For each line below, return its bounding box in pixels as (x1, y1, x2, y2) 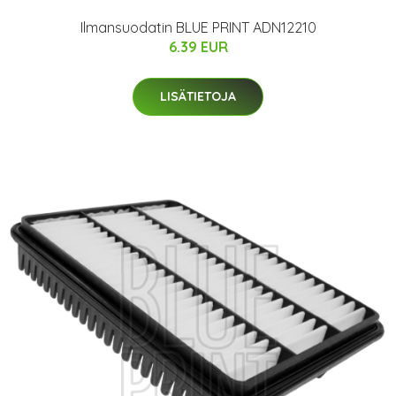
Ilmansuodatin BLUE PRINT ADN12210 (80, 18, 316, 36)
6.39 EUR (168, 37, 228, 56)
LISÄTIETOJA (160, 88, 236, 104)
